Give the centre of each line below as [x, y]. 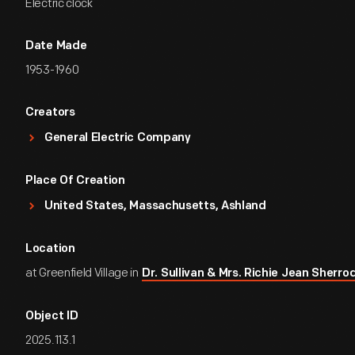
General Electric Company [118, 138]
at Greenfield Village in [83, 273]
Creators [50, 113]
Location [50, 249]
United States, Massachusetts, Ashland [155, 206]
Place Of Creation [75, 181]
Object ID [52, 317]
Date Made [56, 46]
